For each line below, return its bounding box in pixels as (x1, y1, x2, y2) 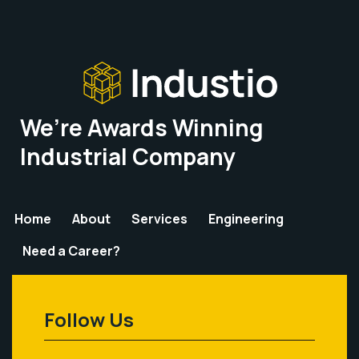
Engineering (208, 210, 284, 228)
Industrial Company (20, 141, 236, 171)
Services (131, 210, 188, 228)
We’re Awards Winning (20, 112, 264, 143)
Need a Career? (22, 242, 120, 260)
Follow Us (44, 306, 134, 333)
